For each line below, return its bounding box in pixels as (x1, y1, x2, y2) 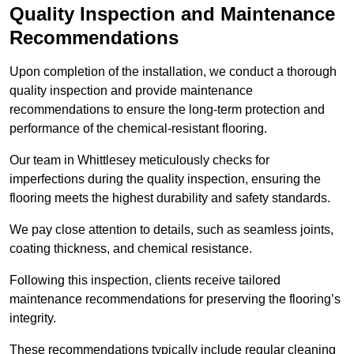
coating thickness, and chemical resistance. (9, 242, 255, 256)
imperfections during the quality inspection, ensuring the (9, 172, 321, 186)
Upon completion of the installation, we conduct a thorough (9, 65, 337, 79)
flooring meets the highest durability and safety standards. (9, 191, 333, 205)
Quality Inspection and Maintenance (9, 3, 335, 25)
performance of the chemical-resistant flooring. (9, 122, 267, 136)
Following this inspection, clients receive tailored (9, 273, 281, 288)
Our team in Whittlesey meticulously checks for (9, 153, 269, 168)
